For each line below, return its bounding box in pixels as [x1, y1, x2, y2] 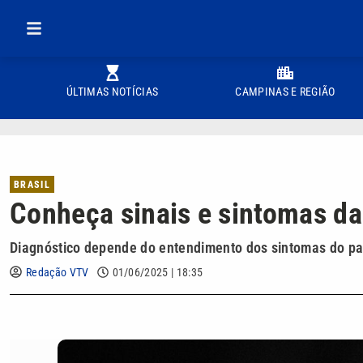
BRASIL [14, 179, 50, 190]
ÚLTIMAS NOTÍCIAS [66, 85, 159, 98]
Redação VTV [26, 266, 89, 279]
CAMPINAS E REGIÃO [235, 85, 335, 98]
